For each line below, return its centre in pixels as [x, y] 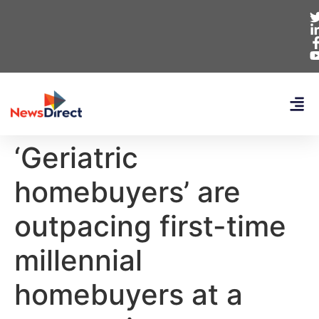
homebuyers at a [129, 294]
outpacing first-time [150, 226]
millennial [78, 260]
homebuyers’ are [127, 192]
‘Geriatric [76, 158]
